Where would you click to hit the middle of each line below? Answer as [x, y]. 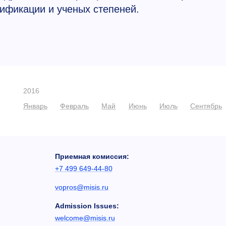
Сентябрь [206, 106]
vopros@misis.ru [81, 187]
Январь [36, 106]
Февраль [75, 106]
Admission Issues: [87, 206]
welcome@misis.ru [85, 218]
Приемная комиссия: [92, 156]
